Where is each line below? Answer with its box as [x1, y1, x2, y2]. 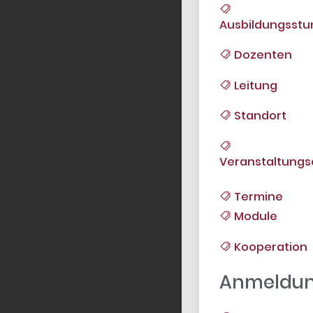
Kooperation [231, 238, 307, 255]
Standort [231, 108, 286, 124]
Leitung [231, 77, 277, 94]
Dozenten [231, 47, 292, 64]
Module [231, 208, 277, 225]
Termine [231, 188, 283, 205]
